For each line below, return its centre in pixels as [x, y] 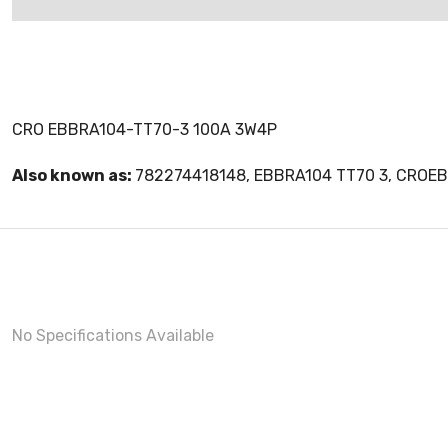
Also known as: [73, 175]
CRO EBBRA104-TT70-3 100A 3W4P [144, 129]
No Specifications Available [113, 335]
